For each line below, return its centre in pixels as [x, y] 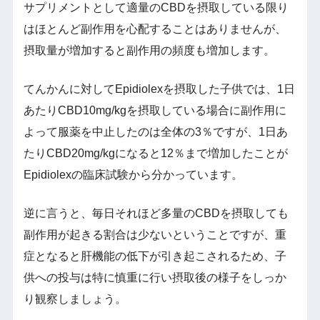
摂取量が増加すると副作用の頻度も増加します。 [149, 51]
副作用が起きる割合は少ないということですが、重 [155, 235]
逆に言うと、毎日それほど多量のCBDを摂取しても [156, 214]
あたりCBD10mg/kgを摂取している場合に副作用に [155, 111]
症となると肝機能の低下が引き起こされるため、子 [155, 256]
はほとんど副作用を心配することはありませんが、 [155, 29]
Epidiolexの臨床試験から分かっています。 [133, 175]
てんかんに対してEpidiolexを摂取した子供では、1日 [159, 89]
